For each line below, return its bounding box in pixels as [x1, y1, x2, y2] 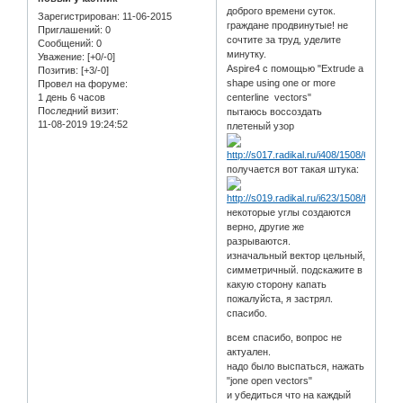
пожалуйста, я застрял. [227, 292, 334, 304]
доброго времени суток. [227, 4, 336, 16]
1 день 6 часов [38, 91, 105, 103]
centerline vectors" [227, 91, 312, 103]
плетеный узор [227, 120, 295, 131]
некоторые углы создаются [227, 206, 352, 218]
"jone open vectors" [227, 374, 313, 386]
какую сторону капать [227, 278, 327, 290]
